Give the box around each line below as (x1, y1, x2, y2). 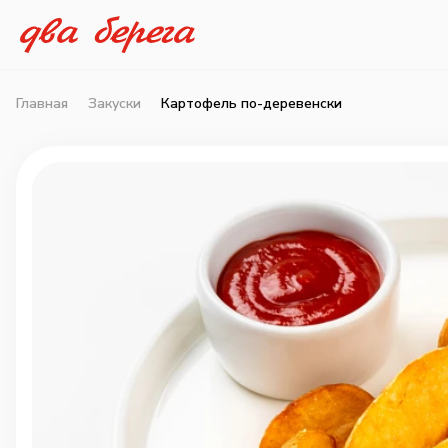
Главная (16, 94, 68, 113)
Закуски (88, 94, 141, 113)
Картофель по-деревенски (161, 94, 342, 113)
